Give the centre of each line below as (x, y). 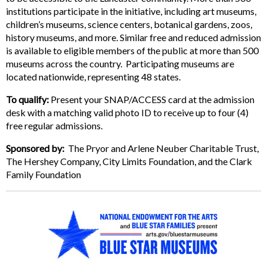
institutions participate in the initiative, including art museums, (131, 11)
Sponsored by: (35, 148)
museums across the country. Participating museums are (120, 63)
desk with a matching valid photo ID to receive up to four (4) (127, 112)
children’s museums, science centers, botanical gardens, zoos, (129, 24)
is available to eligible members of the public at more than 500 (132, 50)
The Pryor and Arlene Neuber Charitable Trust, (162, 148)
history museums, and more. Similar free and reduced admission (133, 37)
